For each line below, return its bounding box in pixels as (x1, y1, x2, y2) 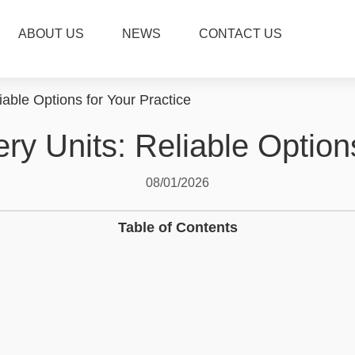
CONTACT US (199, 27, 283, 40)
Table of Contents (117, 219, 238, 235)
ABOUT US (18, 27, 85, 40)
